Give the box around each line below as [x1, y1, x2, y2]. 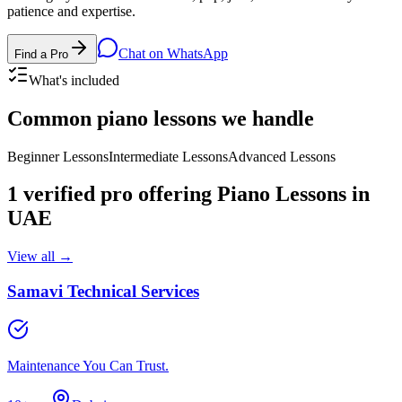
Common [7, 106, 97, 130]
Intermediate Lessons [109, 148, 228, 164]
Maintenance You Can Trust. [7, 357, 169, 373]
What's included [29, 72, 119, 88]
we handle [216, 106, 314, 130]
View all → [7, 249, 73, 265]
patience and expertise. [7, 3, 135, 19]
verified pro [23, 182, 133, 206]
